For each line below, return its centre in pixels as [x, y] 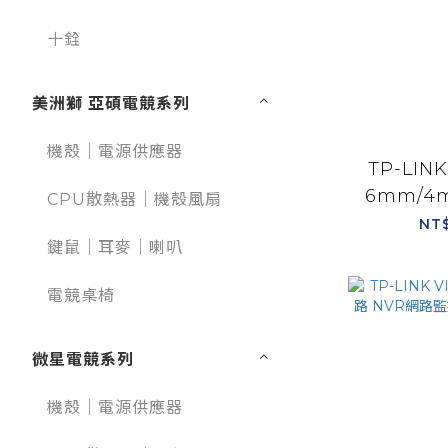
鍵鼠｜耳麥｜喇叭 [115, 248]
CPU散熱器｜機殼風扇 [134, 200]
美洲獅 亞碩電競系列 [111, 104]
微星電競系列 [83, 360]
